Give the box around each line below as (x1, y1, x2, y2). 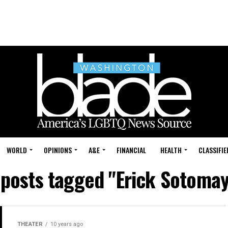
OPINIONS (44, 145, 72, 155)
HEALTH (160, 145, 182, 155)
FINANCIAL (117, 145, 146, 155)
